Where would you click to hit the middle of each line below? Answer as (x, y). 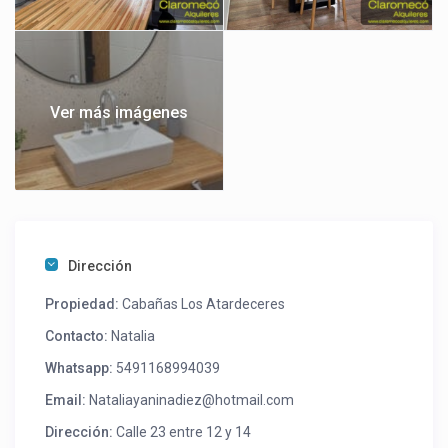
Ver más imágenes (119, 112)
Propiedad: (82, 304)
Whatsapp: (79, 368)
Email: (66, 400)
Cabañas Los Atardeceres (202, 304)
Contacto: (77, 336)
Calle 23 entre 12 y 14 (182, 432)
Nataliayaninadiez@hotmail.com (192, 400)
